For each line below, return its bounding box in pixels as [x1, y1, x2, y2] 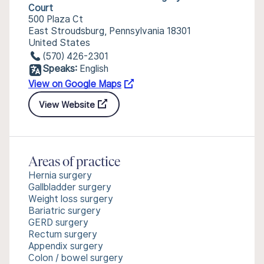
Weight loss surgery [28, 193, 113, 204]
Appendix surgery [28, 240, 103, 252]
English [80, 63, 108, 74]
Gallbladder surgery [28, 181, 111, 193]
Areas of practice [28, 156, 120, 170]
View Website [39, 99, 95, 110]
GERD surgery [28, 217, 88, 228]
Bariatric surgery [28, 205, 101, 216]
